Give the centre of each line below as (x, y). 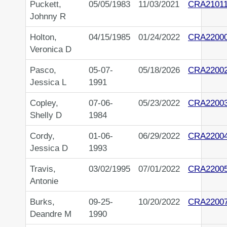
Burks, (42, 202)
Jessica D (49, 148)
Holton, (43, 37)
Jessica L (48, 82)
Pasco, (43, 70)
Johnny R (48, 16)
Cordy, (42, 136)
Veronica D (51, 49)
